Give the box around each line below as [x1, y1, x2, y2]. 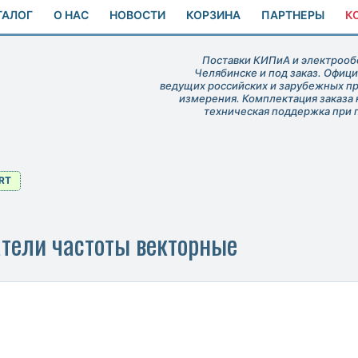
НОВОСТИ [109, 8, 165, 22]
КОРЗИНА [186, 8, 241, 22]
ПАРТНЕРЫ [261, 8, 324, 22]
